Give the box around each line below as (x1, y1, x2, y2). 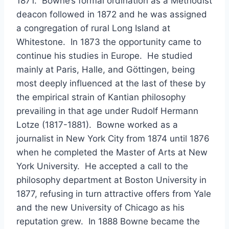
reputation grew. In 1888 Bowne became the (16, 216, 200, 226)
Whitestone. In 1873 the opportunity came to (16, 37, 201, 47)
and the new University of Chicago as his (16, 202, 185, 213)
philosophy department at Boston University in (16, 175, 207, 185)
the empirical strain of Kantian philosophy (16, 92, 186, 102)
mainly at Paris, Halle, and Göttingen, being (16, 64, 195, 75)
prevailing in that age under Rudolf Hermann (16, 106, 198, 116)
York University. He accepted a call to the (16, 161, 188, 171)
